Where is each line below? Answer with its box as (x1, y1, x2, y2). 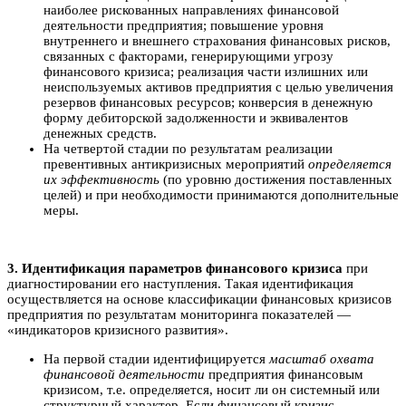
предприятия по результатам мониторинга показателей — (7, 306, 351, 322)
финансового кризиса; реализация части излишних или (43, 63, 368, 79)
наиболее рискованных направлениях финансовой (43, 2, 339, 17)
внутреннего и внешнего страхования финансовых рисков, (43, 33, 391, 48)
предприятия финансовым (205, 366, 363, 382)
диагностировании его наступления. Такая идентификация (7, 275, 353, 291)
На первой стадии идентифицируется (43, 351, 269, 366)
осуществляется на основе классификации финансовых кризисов (7, 291, 391, 306)
